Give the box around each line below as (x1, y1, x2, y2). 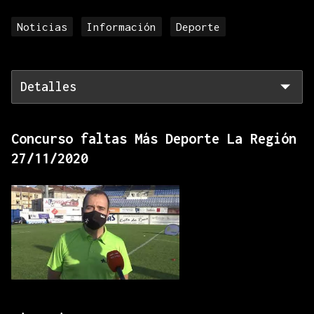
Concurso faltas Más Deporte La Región (11, 130, 296, 146)
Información (87, 20, 156, 33)
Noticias (17, 20, 67, 33)
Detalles (20, 79, 76, 94)
